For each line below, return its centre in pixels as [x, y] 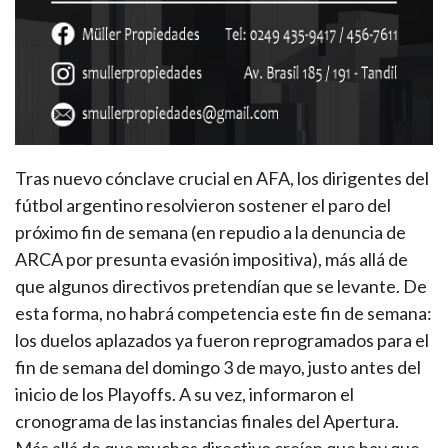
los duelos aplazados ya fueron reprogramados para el [222, 340]
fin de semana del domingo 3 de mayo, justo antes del [218, 367]
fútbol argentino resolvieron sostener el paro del [203, 205]
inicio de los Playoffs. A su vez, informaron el [184, 394]
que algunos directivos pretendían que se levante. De [221, 286]
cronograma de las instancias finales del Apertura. [207, 421]
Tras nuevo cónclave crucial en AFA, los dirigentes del [222, 178]
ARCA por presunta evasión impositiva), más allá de [211, 259]
